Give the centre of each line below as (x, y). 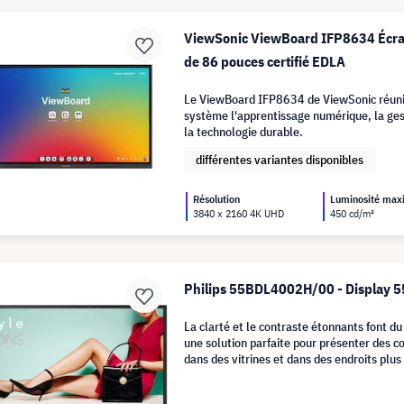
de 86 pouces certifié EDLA (265, 61)
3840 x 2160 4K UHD (239, 213)
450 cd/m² (353, 213)
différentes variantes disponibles (280, 160)
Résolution (217, 199)
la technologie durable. (244, 132)
